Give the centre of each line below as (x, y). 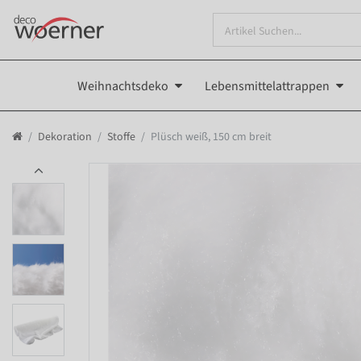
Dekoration (65, 137)
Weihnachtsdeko (123, 86)
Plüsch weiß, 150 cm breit (211, 137)
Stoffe (121, 137)
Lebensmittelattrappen (267, 86)
